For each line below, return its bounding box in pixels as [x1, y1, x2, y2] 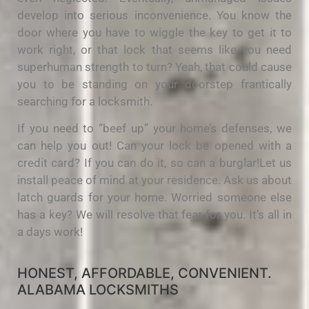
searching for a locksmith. [17, 94, 152, 108]
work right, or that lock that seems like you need [17, 42, 292, 57]
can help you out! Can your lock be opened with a [17, 139, 292, 153]
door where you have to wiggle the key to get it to [17, 25, 292, 39]
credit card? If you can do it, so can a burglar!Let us [17, 156, 292, 170]
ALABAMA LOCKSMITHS [17, 281, 179, 298]
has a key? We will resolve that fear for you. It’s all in [17, 208, 292, 222]
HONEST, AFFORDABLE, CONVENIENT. [17, 264, 272, 281]
